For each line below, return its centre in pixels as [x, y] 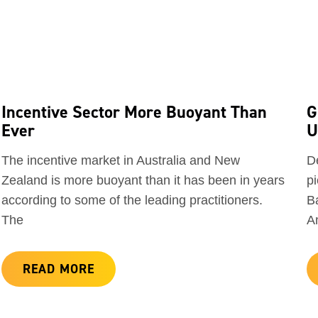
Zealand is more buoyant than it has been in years [143, 181]
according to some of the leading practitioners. [132, 201]
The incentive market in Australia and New [121, 161]
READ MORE [59, 269]
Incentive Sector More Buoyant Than [134, 112]
